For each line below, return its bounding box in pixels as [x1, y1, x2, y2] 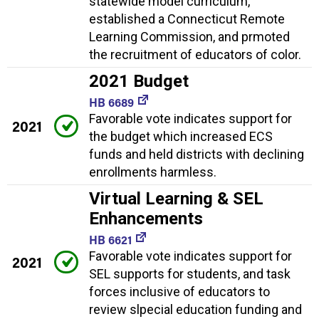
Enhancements [89, 208, 203, 229]
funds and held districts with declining [89, 146, 304, 162]
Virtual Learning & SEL [89, 188, 263, 209]
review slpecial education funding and [89, 301, 302, 317]
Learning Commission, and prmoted [89, 28, 290, 44]
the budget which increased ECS [89, 128, 273, 144]
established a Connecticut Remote [89, 11, 285, 26]
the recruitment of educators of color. [89, 46, 301, 62]
